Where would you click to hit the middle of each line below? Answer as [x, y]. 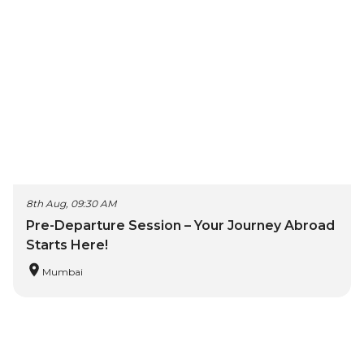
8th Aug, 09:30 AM [71, 204]
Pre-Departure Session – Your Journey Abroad [180, 226]
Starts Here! [67, 245]
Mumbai [63, 272]
